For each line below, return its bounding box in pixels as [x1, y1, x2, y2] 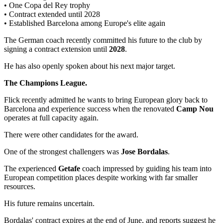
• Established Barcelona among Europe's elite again [4, 18, 165, 27]
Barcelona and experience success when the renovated [4, 104, 176, 113]
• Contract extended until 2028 [4, 9, 100, 18]
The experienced [4, 164, 58, 173]
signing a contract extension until [4, 44, 109, 53]
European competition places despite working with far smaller [4, 173, 198, 182]
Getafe [58, 164, 80, 173]
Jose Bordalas [121, 147, 168, 156]
